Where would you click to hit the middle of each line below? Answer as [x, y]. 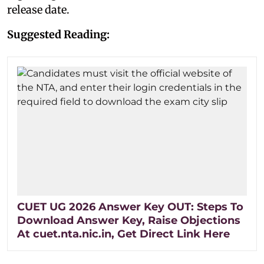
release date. [38, 9]
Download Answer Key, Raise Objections [129, 220]
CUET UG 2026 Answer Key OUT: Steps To [130, 207]
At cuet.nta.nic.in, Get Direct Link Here [123, 234]
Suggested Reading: [58, 34]
